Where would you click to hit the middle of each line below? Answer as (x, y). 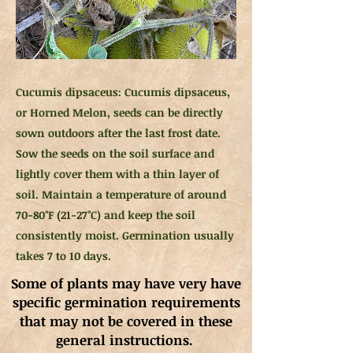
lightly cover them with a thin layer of (117, 174)
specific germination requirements (126, 302)
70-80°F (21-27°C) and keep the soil (106, 215)
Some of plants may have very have (126, 283)
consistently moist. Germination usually (125, 235)
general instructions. (126, 340)
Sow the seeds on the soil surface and (115, 153)
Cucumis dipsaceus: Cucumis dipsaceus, (123, 92)
